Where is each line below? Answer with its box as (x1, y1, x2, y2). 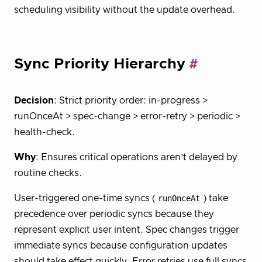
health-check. (14, 127, 75, 137)
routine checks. (14, 168, 82, 178)
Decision (14, 95, 54, 105)
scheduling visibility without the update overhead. (14, 5, 235, 15)
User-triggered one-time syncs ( (14, 193, 155, 203)
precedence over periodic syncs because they (14, 209, 214, 219)
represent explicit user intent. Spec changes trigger (14, 225, 239, 235)
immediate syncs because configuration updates (14, 240, 227, 250)
